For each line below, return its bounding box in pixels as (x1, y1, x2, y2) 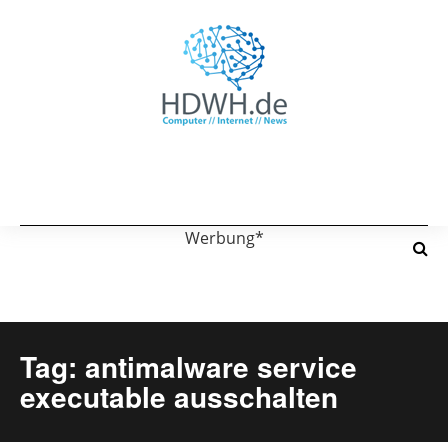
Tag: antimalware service (20, 346, 357, 387)
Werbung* (184, 227, 264, 249)
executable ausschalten (20, 376, 338, 417)
